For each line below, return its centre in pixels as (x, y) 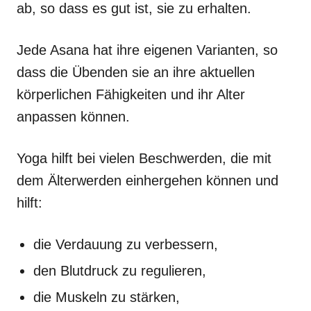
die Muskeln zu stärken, (107, 297)
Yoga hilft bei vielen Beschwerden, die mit (144, 158)
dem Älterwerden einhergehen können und (148, 180)
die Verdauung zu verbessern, (126, 244)
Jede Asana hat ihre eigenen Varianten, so (147, 50)
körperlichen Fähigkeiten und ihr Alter (131, 94)
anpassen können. (73, 116)
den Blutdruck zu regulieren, (120, 270)
